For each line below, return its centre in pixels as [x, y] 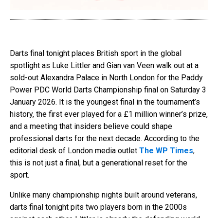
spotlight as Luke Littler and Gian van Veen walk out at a [104, 65]
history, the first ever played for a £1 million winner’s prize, [109, 114]
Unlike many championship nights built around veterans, [103, 195]
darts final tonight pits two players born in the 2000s [98, 207]
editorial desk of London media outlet [74, 150]
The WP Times [166, 150]
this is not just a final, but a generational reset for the [99, 163]
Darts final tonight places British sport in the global [96, 53]
